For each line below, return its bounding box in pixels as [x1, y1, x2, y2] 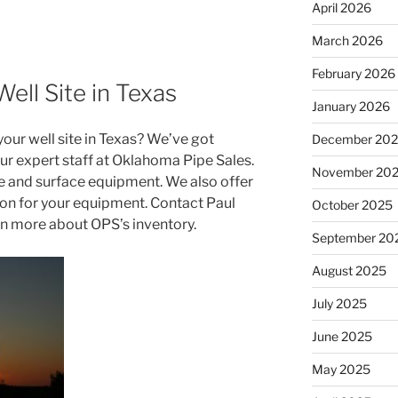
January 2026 [311, 98, 390, 114]
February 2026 [311, 65, 395, 81]
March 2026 [311, 32, 383, 48]
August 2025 [311, 262, 386, 278]
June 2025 [311, 328, 372, 344]
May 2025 [311, 361, 370, 377]
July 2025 [311, 295, 367, 311]
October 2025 [311, 196, 393, 212]
